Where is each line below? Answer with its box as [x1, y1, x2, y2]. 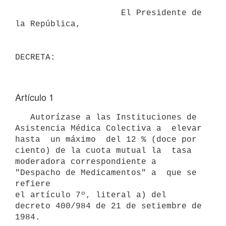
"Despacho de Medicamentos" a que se [15, 168, 197, 178]
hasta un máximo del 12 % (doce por [15, 135, 197, 144]
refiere [15, 179, 50, 189]
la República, [15, 19, 81, 29]
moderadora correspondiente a [15, 157, 156, 166]
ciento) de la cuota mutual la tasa [15, 146, 192, 155]
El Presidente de [15, 8, 121, 18]
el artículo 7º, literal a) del [15, 190, 166, 200]
